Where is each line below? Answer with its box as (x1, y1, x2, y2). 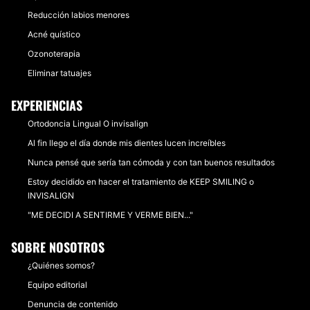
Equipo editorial (28, 280, 87, 290)
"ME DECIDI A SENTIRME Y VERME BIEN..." (28, 210, 193, 220)
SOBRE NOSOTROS (11, 238, 104, 256)
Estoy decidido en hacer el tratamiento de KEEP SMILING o (28, 176, 254, 187)
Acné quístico (28, 29, 80, 39)
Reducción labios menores (28, 10, 129, 20)
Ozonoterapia (28, 48, 80, 59)
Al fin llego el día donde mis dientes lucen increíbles (28, 138, 226, 148)
